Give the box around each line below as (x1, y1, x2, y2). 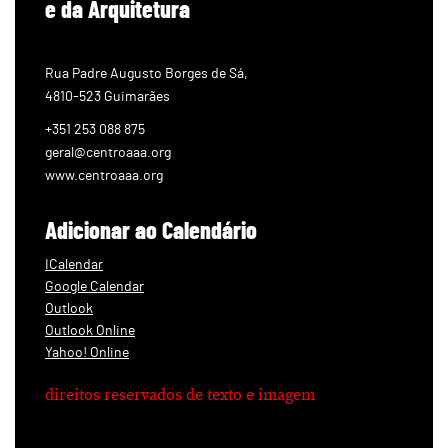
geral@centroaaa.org (45, 145, 171, 160)
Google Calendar (45, 279, 144, 294)
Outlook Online (45, 323, 135, 338)
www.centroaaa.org (45, 168, 163, 183)
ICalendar (45, 257, 103, 272)
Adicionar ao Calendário (45, 215, 257, 244)
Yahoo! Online (45, 345, 129, 360)
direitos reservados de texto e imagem (45, 387, 315, 403)
